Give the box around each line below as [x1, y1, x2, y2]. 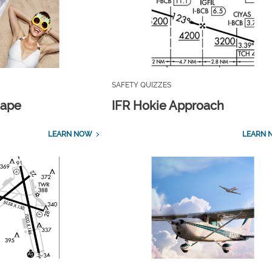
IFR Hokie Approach [112, 98, 225, 113]
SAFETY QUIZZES [112, 80, 172, 89]
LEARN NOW [47, 129, 92, 138]
